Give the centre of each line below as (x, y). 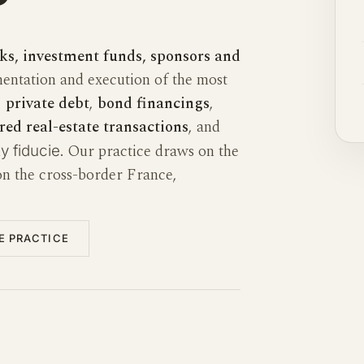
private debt (48, 103)
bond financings (154, 103)
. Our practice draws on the (149, 151)
